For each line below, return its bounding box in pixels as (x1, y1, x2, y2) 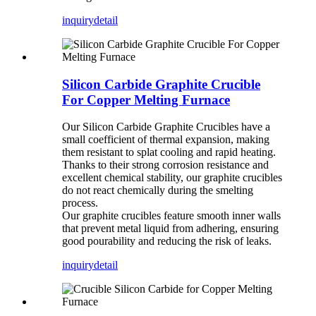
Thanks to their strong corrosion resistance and (62, 159, 269, 171)
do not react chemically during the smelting (62, 184, 253, 197)
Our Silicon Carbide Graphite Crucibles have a (62, 121, 270, 133)
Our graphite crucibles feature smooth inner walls (62, 209, 281, 222)
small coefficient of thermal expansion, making (62, 133, 269, 146)
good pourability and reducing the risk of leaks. (62, 235, 272, 248)
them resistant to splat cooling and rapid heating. (62, 146, 276, 159)
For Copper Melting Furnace (62, 92, 230, 107)
